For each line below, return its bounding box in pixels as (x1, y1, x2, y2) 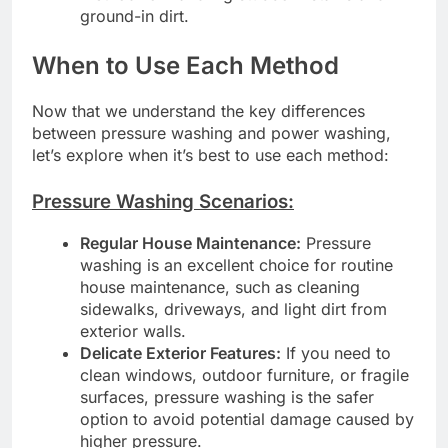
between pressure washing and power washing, (32, 123, 391, 144)
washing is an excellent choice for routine (80, 254, 393, 275)
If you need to (281, 342, 391, 363)
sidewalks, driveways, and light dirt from (80, 298, 387, 319)
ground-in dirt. (80, 6, 189, 27)
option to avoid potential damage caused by (80, 408, 414, 429)
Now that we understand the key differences (32, 101, 365, 122)
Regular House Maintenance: (80, 232, 301, 253)
